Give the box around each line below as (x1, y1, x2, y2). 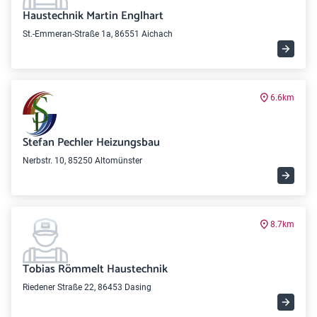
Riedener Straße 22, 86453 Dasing (23, 282, 151, 292)
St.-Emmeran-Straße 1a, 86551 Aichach (23, 29, 173, 39)
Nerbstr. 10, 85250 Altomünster (23, 156, 142, 166)
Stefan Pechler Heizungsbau (23, 133, 160, 152)
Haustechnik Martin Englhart (23, 6, 163, 25)
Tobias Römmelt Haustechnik (23, 260, 168, 279)
